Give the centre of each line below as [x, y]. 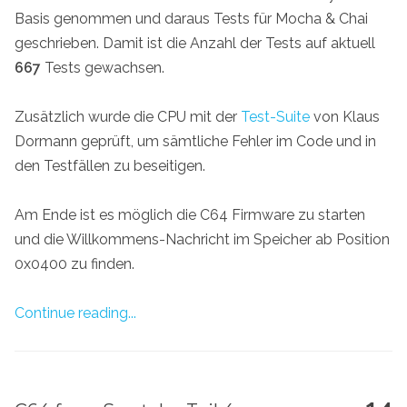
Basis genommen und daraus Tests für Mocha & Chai [191, 18]
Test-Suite [275, 116]
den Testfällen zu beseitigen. [110, 165]
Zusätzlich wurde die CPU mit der [128, 116]
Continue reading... [75, 313]
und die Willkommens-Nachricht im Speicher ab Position [202, 240]
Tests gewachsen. [103, 67]
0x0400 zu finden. [74, 264]
